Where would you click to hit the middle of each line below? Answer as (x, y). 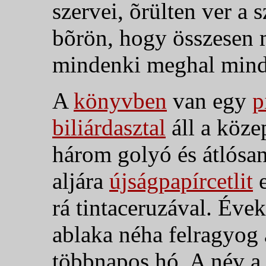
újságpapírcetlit (181, 180)
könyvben (120, 100)
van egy (210, 100)
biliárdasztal (109, 127)
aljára (81, 180)
